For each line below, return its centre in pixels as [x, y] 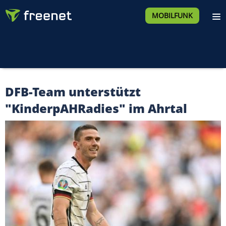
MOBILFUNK [172, 15]
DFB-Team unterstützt [73, 92]
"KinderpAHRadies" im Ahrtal [96, 108]
